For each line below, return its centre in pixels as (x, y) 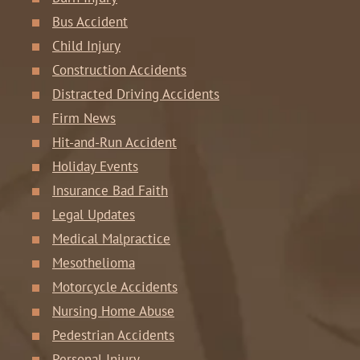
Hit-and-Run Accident (115, 142)
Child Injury (86, 46)
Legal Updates (94, 215)
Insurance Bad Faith (110, 190)
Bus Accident (90, 22)
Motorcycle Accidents (115, 287)
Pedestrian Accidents (113, 335)
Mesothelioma (94, 263)
